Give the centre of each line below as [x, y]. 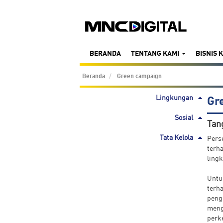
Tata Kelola [176, 137]
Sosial [184, 117]
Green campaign [139, 76]
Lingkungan [174, 97]
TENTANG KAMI [156, 53]
